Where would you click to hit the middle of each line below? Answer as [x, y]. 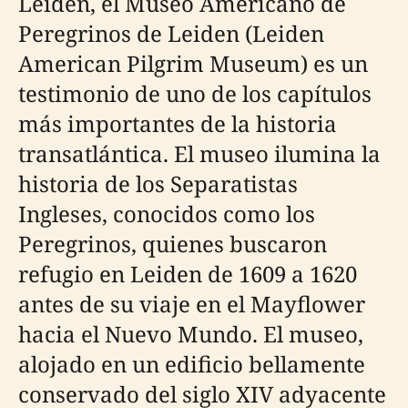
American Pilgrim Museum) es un [193, 63]
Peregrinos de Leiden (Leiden [171, 33]
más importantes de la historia [178, 123]
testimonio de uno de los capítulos [195, 93]
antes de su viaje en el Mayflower [192, 304]
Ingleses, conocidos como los [167, 214]
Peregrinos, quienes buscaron [173, 244]
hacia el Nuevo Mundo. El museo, [191, 334]
